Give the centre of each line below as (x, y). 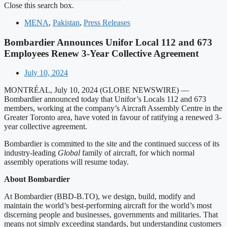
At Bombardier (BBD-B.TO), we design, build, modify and (100, 197)
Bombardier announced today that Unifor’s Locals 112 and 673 (105, 99)
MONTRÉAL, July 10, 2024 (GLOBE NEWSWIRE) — (97, 90)
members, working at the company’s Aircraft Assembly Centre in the (113, 108)
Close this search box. (39, 5)
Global (70, 153)
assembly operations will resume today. (66, 162)
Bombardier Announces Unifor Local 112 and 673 (108, 42)
